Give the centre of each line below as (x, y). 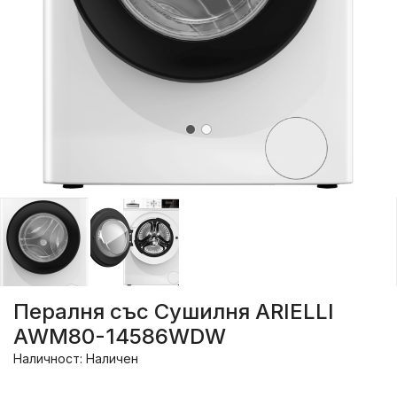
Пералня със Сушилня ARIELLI (174, 312)
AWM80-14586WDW (120, 337)
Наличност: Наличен (76, 359)
